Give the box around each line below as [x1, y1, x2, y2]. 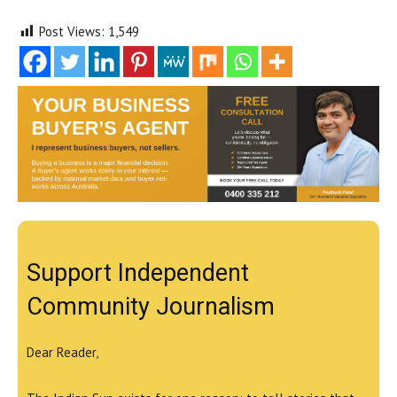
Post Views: [39, 23, 105, 40]
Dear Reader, [27, 344, 98, 362]
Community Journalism [27, 292, 275, 322]
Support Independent [27, 259, 249, 288]
